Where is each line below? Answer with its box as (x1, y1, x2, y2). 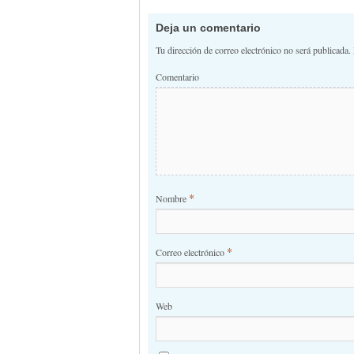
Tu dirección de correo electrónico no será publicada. (156, 43, 351, 56)
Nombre (156, 192, 189, 205)
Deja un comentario (156, 21, 261, 34)
